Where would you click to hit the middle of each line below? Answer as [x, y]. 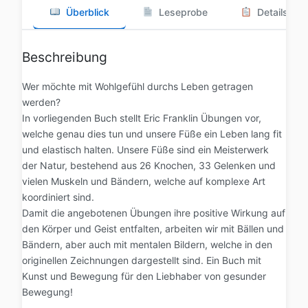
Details [272, 12]
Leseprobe [183, 12]
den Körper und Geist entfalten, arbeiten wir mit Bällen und [153, 228]
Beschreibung [65, 57]
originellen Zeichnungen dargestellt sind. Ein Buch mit [142, 260]
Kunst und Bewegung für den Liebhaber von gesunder [144, 276]
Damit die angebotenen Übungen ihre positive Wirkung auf [154, 212]
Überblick [87, 12]
